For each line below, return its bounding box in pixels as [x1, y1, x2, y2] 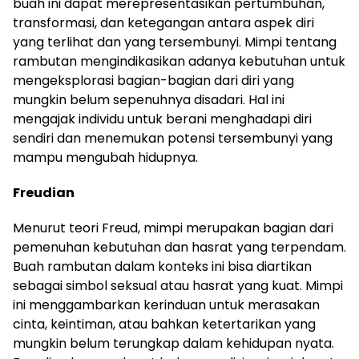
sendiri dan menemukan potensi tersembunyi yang [13, 128, 333, 147]
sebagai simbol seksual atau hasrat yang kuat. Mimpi [13, 276, 343, 295]
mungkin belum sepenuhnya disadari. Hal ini [13, 90, 284, 109]
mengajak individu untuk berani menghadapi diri [13, 109, 312, 128]
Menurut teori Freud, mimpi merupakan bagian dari [13, 218, 333, 237]
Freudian [13, 183, 75, 202]
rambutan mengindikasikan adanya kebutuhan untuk [13, 51, 345, 71]
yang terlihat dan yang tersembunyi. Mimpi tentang [13, 32, 337, 51]
